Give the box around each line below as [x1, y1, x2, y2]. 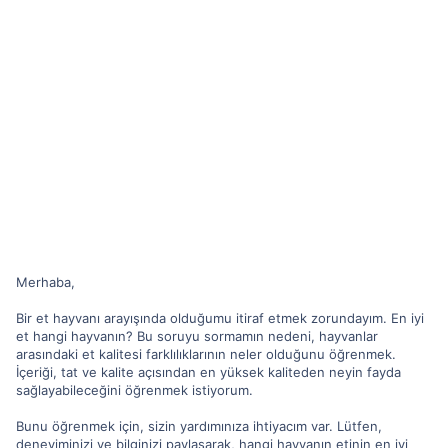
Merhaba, [16, 273, 75, 290]
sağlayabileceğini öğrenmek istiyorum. [16, 381, 253, 398]
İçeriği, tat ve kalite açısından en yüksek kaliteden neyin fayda [16, 363, 401, 380]
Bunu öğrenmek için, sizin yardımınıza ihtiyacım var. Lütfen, [16, 417, 382, 434]
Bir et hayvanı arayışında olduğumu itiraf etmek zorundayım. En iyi [16, 309, 424, 326]
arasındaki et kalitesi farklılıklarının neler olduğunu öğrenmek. [16, 345, 396, 362]
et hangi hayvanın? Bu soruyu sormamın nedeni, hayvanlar [16, 327, 378, 344]
